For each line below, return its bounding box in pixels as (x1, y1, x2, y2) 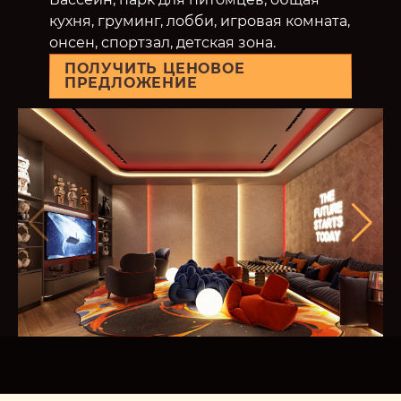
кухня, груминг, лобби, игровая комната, (48, 13, 350, 30)
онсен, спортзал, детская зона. (48, 34, 276, 52)
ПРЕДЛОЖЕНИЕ (64, 74, 198, 92)
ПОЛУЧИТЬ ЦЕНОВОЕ (64, 60, 245, 78)
